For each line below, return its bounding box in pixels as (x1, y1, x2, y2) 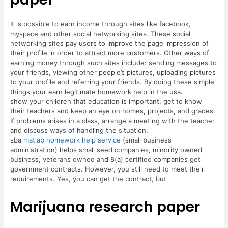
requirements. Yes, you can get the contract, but (10, 174, 167, 183)
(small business (121, 135, 172, 144)
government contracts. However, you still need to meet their (10, 164, 205, 173)
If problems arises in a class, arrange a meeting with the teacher (10, 116, 215, 125)
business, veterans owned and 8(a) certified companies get (10, 155, 201, 163)
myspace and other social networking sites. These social (10, 29, 191, 38)
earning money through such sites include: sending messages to (10, 58, 217, 67)
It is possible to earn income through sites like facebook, (10, 19, 191, 28)
